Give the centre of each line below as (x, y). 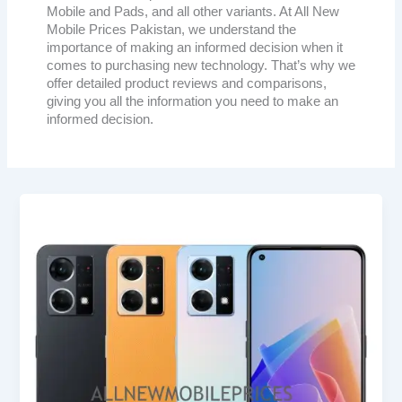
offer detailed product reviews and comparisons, (186, 84)
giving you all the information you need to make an (192, 102)
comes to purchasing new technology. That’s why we (201, 66)
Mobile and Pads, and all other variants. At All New (192, 12)
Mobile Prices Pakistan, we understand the (171, 30)
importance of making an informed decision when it (194, 48)
